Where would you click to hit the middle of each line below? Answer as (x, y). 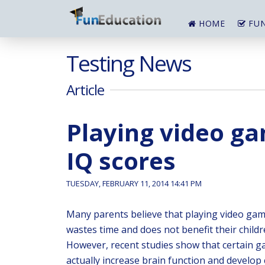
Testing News (129, 63)
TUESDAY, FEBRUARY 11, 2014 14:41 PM (134, 183)
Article (85, 90)
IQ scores (121, 161)
